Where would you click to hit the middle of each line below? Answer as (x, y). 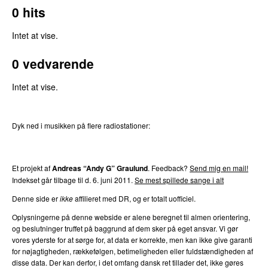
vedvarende (57, 63)
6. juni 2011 (112, 179)
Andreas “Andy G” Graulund (100, 168)
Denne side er (36, 198)
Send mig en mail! (219, 167)
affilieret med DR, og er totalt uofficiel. (134, 198)
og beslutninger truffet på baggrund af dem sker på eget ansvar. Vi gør (125, 228)
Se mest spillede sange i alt (179, 179)
